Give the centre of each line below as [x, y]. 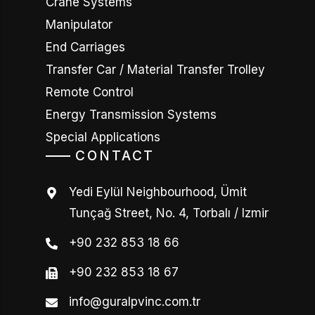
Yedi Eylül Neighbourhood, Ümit [158, 192]
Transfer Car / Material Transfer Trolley [155, 70]
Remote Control [90, 92]
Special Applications [103, 137]
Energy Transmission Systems [131, 115]
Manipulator [79, 25]
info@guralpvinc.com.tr [135, 302]
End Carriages [85, 47]
